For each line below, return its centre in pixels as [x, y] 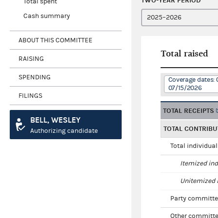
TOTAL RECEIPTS [189, 111]
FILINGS [30, 96]
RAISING [31, 59]
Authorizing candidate [64, 131]
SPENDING [35, 77]
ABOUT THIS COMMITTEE [55, 40]
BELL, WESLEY [55, 120]
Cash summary [46, 16]
